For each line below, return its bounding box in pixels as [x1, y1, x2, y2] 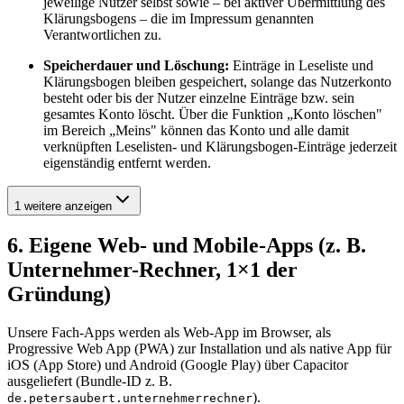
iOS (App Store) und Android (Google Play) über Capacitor [7, 357, 348, 373]
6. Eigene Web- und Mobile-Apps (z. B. [7, 234, 366, 258]
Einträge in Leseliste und [229, 58, 373, 74]
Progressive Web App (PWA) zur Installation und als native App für [7, 341, 391, 357]
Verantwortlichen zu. [43, 27, 161, 43]
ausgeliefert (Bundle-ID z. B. [7, 373, 172, 390]
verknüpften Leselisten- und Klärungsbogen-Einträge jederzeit [43, 139, 397, 155]
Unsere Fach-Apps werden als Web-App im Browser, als [7, 325, 331, 341]
